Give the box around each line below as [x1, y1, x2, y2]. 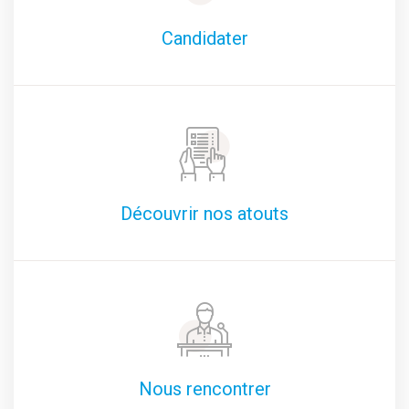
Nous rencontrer [138, 378, 271, 400]
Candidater [161, 27, 248, 49]
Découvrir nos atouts [121, 203, 288, 225]
